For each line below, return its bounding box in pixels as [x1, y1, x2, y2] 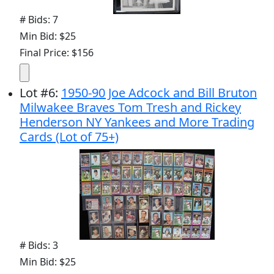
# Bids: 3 [20, 238, 58, 252]
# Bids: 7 [20, 12, 58, 26]
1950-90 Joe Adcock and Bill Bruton [61, 84, 257, 101]
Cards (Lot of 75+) [20, 128, 119, 145]
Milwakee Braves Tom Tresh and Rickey [20, 98, 241, 116]
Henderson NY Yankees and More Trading [20, 113, 254, 130]
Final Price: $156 [20, 45, 94, 59]
